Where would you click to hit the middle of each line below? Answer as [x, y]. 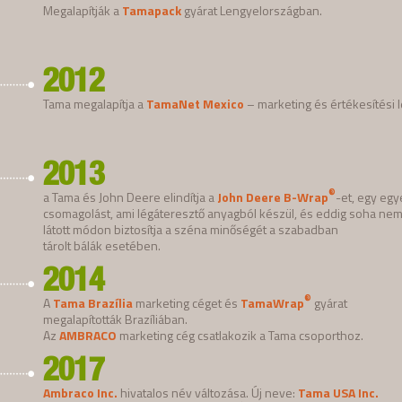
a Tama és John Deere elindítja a [130, 197]
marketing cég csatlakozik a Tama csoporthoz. [240, 335]
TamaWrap [272, 302]
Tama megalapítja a [95, 103]
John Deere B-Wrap [273, 197]
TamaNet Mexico [195, 103]
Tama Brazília [93, 302]
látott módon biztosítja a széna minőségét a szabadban [191, 229]
